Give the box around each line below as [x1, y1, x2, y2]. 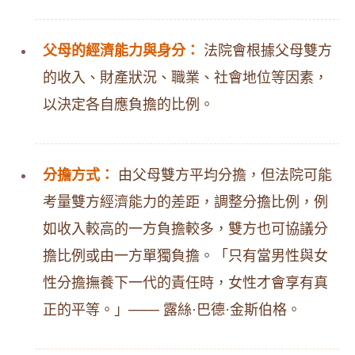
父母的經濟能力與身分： [43, 43, 200, 59]
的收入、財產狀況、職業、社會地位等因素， [43, 70, 328, 86]
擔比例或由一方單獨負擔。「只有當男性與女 [43, 248, 328, 264]
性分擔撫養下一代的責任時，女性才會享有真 [43, 275, 328, 291]
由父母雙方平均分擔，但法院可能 [114, 167, 332, 183]
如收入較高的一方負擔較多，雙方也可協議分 [43, 221, 328, 237]
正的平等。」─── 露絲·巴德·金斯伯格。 [43, 302, 301, 318]
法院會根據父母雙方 [200, 43, 332, 59]
